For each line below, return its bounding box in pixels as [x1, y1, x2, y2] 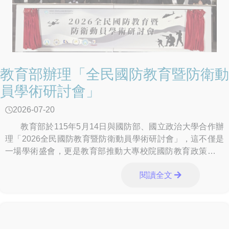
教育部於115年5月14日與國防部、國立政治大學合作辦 [5, 122, 224, 131]
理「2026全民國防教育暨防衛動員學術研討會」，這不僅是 [5, 134, 224, 144]
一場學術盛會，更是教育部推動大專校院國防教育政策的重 [5, 147, 224, 156]
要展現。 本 [5, 159, 60, 168]
